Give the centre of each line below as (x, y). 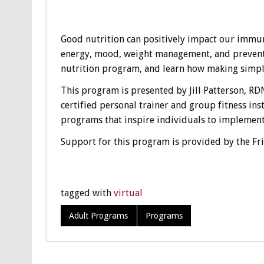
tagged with (87, 193)
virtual (128, 193)
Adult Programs (99, 216)
